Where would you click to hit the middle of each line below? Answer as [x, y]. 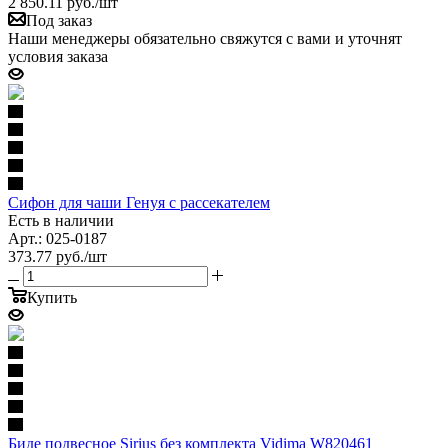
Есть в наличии [61, 220]
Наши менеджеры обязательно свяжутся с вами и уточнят [205, 38]
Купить [52, 297]
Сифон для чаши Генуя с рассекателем [139, 202]
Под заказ [59, 20]
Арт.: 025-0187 [57, 238]
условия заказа [58, 56]
